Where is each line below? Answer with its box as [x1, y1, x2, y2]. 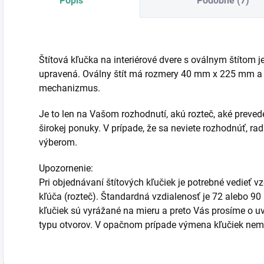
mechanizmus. [39, 82, 100, 94]
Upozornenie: [39, 163, 93, 174]
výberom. [39, 137, 77, 148]
